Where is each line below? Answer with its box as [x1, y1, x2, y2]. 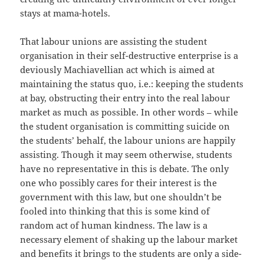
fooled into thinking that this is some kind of [20, 205, 210, 217]
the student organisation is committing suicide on [20, 120, 230, 133]
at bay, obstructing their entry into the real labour [20, 92, 230, 104]
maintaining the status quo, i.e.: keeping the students [20, 78, 244, 90]
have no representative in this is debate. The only [20, 163, 229, 175]
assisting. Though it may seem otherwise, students [20, 148, 233, 161]
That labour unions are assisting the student [20, 35, 207, 48]
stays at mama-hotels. [20, 7, 111, 19]
